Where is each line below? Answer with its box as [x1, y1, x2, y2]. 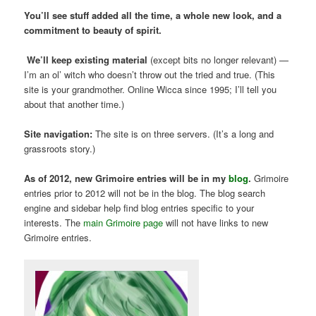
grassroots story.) [24, 142, 96, 156]
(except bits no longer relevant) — [147, 53, 289, 67]
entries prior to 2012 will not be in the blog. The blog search [24, 186, 266, 200]
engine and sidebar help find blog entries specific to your [24, 201, 255, 215]
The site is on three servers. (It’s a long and [92, 127, 274, 141]
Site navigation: [24, 127, 93, 141]
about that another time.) [24, 97, 125, 111]
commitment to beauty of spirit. [24, 23, 162, 37]
